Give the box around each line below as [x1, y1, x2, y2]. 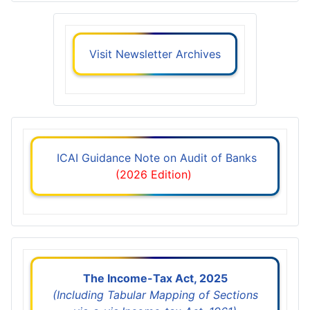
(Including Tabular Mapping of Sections [52, 287, 258, 302]
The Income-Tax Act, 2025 [80, 271, 230, 285]
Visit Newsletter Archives [86, 46, 224, 61]
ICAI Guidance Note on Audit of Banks [53, 150, 257, 165]
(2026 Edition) [115, 167, 195, 181]
